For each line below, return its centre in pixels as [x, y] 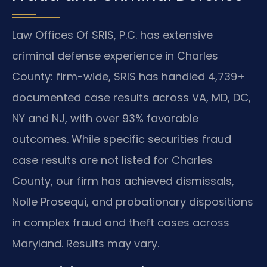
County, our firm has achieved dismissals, [123, 181]
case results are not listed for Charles [112, 160]
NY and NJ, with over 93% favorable [105, 119]
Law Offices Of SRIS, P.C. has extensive [112, 35]
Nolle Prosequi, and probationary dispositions [133, 202]
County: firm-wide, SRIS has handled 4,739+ [128, 77]
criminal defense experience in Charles [115, 56]
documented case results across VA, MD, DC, [131, 98]
